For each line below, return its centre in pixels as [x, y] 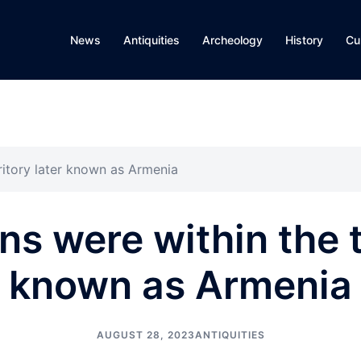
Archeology [232, 40]
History [304, 40]
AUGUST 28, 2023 [145, 335]
